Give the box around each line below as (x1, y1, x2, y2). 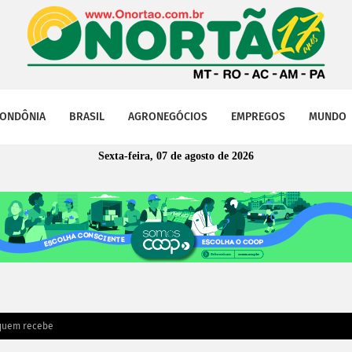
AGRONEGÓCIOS (128, 110, 207, 123)
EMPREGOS (231, 110, 285, 123)
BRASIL (69, 110, 104, 123)
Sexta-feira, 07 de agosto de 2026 (98, 150, 254, 162)
